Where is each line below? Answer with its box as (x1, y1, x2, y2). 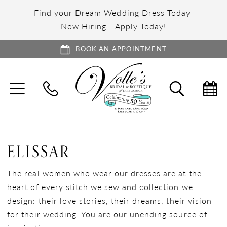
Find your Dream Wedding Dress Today (34, 7, 193, 18)
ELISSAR (7, 139, 70, 165)
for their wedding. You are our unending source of (7, 208, 207, 220)
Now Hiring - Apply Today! (61, 20, 166, 32)
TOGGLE (9, 75, 69, 97)
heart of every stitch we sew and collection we (7, 181, 193, 193)
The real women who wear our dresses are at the (7, 167, 202, 179)
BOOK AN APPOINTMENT (75, 44, 167, 54)
